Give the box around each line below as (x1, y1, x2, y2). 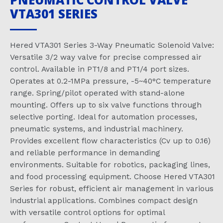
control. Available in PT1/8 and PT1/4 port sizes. (10, 65, 189, 74)
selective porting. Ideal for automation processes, (10, 112, 197, 121)
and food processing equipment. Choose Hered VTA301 (10, 172, 215, 181)
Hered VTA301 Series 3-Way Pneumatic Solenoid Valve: (10, 41, 214, 50)
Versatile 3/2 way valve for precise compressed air (10, 53, 202, 62)
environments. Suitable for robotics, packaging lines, (10, 160, 210, 169)
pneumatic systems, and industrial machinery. (10, 124, 183, 133)
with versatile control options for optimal (10, 208, 165, 217)
